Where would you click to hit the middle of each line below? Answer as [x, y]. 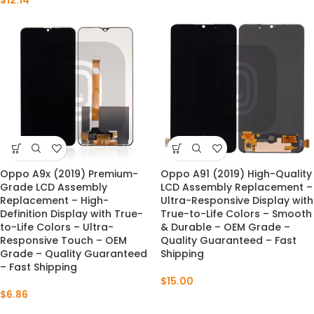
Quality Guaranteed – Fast [228, 240]
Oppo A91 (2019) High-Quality [236, 174]
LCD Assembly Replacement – [237, 187]
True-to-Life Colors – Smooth [236, 214]
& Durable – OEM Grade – [225, 227]
